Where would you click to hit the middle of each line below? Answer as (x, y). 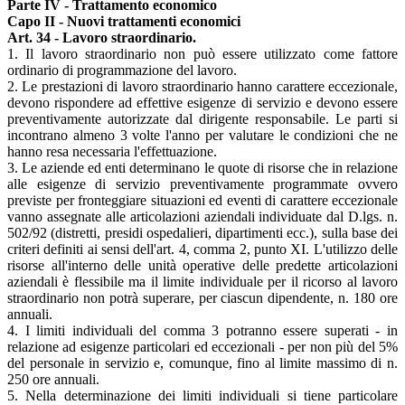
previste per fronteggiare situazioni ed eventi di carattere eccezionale (202, 201)
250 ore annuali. (53, 380)
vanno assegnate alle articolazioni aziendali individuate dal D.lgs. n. (202, 217)
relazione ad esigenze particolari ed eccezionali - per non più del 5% (202, 347)
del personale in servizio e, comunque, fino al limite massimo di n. (202, 363)
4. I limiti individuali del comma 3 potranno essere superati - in (202, 331)
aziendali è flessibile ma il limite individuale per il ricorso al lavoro (202, 282)
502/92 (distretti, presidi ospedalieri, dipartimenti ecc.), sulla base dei (202, 233)
